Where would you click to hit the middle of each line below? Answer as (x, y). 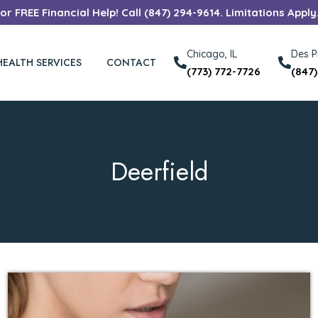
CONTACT (132, 62)
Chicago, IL (212, 54)
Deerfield (159, 171)
